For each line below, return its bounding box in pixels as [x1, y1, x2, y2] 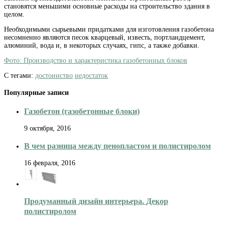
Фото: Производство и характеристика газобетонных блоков [4, 56, 187, 64]
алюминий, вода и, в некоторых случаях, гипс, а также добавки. [4, 41, 199, 49]
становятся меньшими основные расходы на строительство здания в [4, 2, 210, 10]
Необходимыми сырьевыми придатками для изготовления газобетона [4, 25, 214, 33]
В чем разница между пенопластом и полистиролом [24, 141, 211, 151]
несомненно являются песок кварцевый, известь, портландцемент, [4, 33, 205, 41]
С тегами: [4, 71, 35, 79]
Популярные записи [4, 89, 69, 97]
